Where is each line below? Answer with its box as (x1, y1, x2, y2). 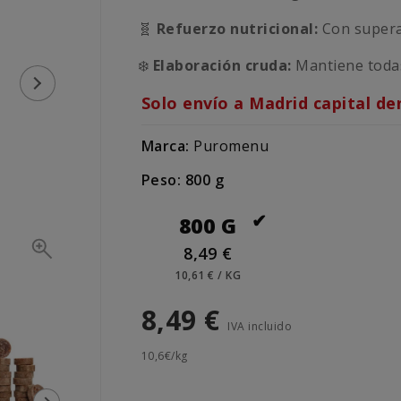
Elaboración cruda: (152, 55, 292, 76)
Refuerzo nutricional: (156, 19, 319, 39)
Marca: (141, 136, 190, 157)
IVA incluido (227, 319, 293, 335)
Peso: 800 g (141, 170, 225, 191)
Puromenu (193, 136, 269, 157)
